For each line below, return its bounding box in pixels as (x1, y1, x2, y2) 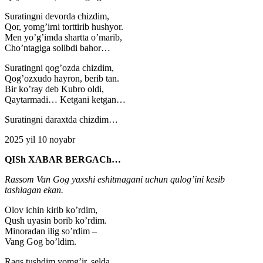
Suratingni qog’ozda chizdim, (5, 63, 114, 73)
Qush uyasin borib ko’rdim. (5, 215, 107, 226)
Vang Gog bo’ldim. (5, 237, 76, 247)
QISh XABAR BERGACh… (5, 154, 121, 165)
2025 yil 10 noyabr (5, 134, 75, 145)
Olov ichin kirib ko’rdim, (5, 205, 97, 215)
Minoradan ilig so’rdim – (5, 226, 97, 237)
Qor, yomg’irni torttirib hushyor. (5, 22, 123, 32)
